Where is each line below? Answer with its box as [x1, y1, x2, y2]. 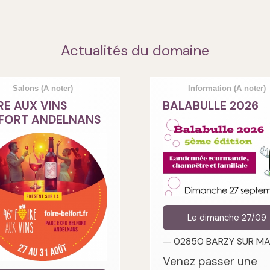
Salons [13, 83, 42, 93]
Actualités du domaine [61, 40, 209, 60]
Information [188, 83, 234, 93]
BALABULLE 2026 [163, 98, 259, 113]
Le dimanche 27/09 [187, 212, 267, 224]
